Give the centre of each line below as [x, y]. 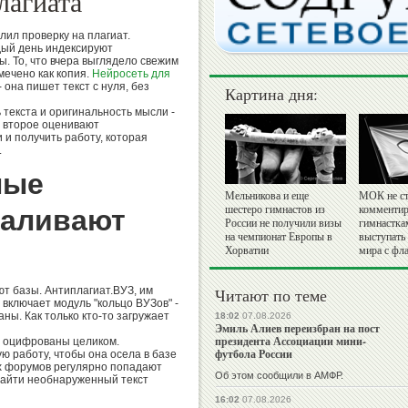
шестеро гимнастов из [275, 210]
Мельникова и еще [267, 196]
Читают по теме [271, 296]
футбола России [254, 354]
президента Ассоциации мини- [291, 342]
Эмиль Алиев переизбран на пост [297, 329]
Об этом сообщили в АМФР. [279, 376]
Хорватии [247, 251]
